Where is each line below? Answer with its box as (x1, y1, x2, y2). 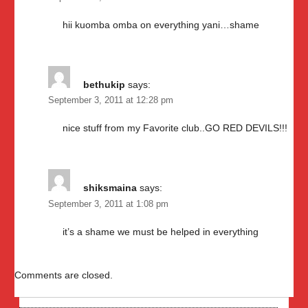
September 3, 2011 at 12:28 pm (48, 96, 173, 106)
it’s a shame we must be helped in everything (63, 226, 258, 238)
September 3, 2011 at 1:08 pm (48, 199, 168, 210)
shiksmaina (83, 182, 137, 194)
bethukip (83, 78, 125, 90)
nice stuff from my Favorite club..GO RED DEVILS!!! (63, 122, 287, 134)
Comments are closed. (14, 269, 113, 281)
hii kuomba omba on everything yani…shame (63, 19, 259, 30)
